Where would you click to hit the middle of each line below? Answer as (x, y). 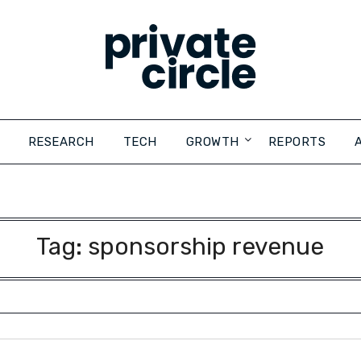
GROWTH (212, 142)
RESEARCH (61, 142)
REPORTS (297, 142)
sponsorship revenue (206, 247)
